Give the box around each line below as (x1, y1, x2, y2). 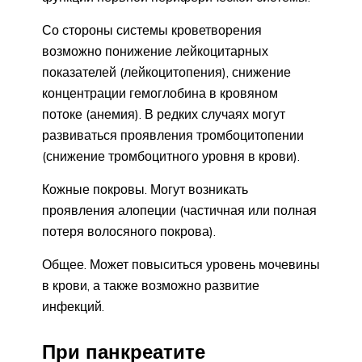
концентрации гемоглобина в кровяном (42, 85, 278, 102)
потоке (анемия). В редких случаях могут (42, 106, 285, 123)
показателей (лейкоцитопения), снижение (42, 64, 291, 81)
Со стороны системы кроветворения (42, 22, 262, 39)
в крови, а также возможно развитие (42, 277, 259, 294)
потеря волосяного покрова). (42, 223, 216, 240)
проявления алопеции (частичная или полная (42, 202, 317, 219)
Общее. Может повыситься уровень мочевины (42, 256, 320, 273)
